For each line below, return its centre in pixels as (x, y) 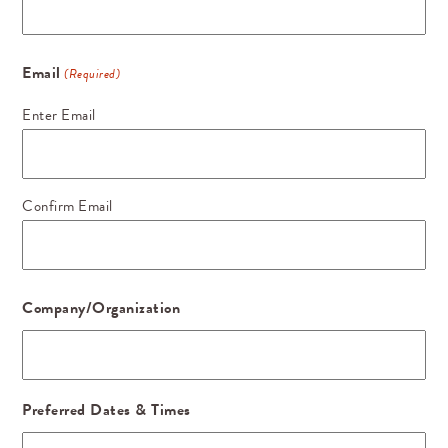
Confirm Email (67, 206)
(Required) (92, 74)
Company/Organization (101, 308)
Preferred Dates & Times (106, 410)
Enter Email (59, 115)
